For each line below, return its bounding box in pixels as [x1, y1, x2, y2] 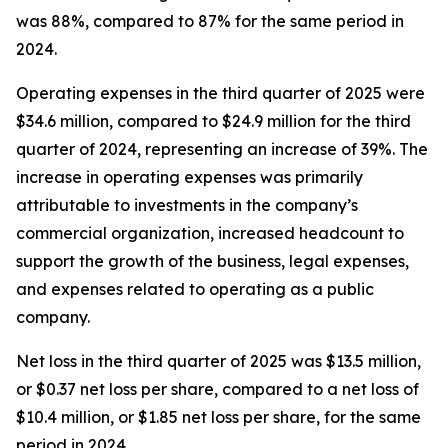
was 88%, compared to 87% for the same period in [16, 11, 404, 31]
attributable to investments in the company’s [16, 195, 358, 215]
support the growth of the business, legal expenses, [16, 251, 409, 271]
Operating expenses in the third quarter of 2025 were [16, 83, 425, 103]
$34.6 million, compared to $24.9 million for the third [16, 111, 411, 131]
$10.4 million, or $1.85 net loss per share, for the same [16, 407, 421, 427]
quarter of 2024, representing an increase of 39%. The [16, 139, 428, 159]
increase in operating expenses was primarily [16, 167, 363, 187]
